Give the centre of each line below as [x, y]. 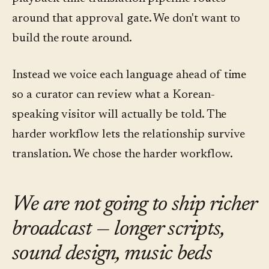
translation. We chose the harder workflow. [122, 155]
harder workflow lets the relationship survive [129, 135]
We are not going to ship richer [134, 206]
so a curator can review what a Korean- [113, 95]
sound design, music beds [112, 255]
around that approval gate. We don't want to [126, 19]
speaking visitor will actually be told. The [119, 115]
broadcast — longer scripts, [118, 230]
